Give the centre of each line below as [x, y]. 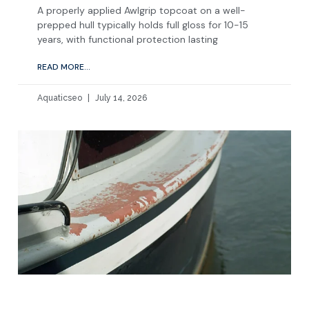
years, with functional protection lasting [128, 39]
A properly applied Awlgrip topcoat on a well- [141, 10]
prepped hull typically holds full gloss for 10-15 [143, 24]
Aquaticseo [61, 98]
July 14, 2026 [120, 98]
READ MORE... [64, 67]
